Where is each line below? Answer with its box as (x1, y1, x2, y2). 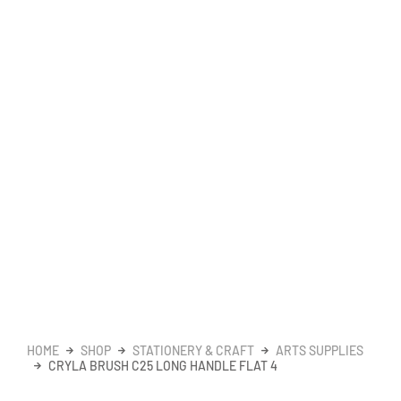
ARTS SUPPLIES (276, 342, 363, 358)
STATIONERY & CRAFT (132, 342, 254, 358)
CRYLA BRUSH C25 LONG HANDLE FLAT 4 (48, 357, 277, 373)
